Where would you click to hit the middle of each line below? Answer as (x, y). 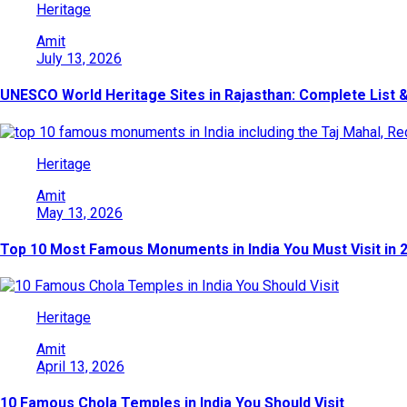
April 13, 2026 (80, 367)
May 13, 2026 (79, 213)
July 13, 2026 (79, 59)
